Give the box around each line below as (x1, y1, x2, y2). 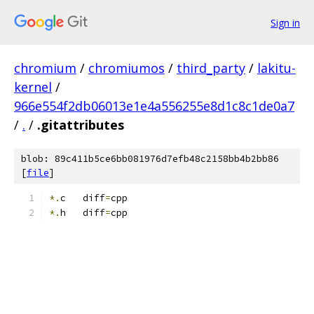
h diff (60, 207, 105, 219)
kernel (14, 78, 52, 95)
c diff (60, 192, 105, 204)
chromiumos (88, 60, 165, 76)
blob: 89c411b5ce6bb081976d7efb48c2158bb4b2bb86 (21, 153, 279, 165)
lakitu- (257, 60, 296, 76)
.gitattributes (37, 116, 124, 133)
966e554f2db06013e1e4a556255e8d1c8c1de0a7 (14, 97, 294, 114)
